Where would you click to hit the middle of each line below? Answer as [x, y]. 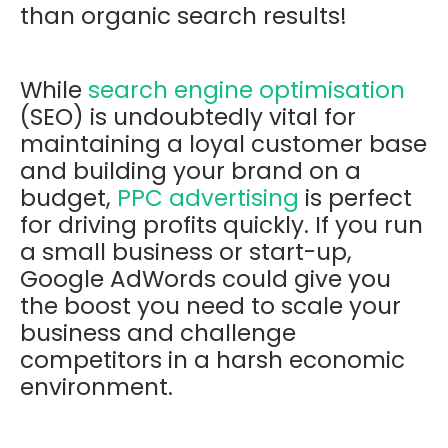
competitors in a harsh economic [212, 359]
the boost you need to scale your [210, 305]
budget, [68, 197]
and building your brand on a [190, 170]
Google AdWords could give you [205, 278]
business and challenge [158, 332]
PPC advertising [208, 197]
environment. [96, 386]
